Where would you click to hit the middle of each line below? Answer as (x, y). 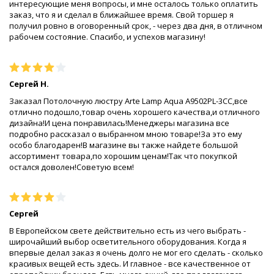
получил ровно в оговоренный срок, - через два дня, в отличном (136, 26)
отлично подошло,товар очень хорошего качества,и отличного (135, 112)
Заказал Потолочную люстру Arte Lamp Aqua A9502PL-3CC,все (128, 101)
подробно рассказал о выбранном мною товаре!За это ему (126, 134)
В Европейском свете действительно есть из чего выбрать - (128, 231)
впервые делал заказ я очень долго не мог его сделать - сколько (136, 253)
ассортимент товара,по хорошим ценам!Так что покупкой (123, 156)
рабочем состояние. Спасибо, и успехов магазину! (107, 37)
